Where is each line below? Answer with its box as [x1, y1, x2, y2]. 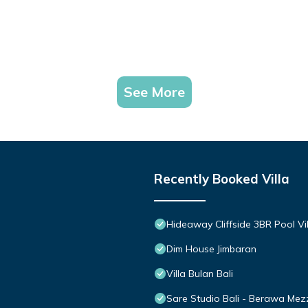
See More [123, 82, 185, 100]
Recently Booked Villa [154, 170, 289, 187]
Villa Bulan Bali [166, 267, 233, 280]
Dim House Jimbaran [166, 242, 256, 255]
